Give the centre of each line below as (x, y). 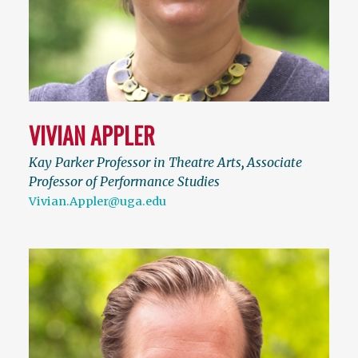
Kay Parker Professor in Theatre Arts (135, 162)
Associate (274, 162)
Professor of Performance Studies (124, 181)
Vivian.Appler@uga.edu (97, 201)
